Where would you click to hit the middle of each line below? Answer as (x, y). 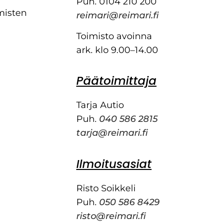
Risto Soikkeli (106, 188)
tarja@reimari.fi (112, 133)
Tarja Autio (100, 105)
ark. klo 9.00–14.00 (117, 50)
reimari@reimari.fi (117, 15)
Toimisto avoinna (114, 36)
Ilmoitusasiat (114, 164)
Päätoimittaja (116, 81)
